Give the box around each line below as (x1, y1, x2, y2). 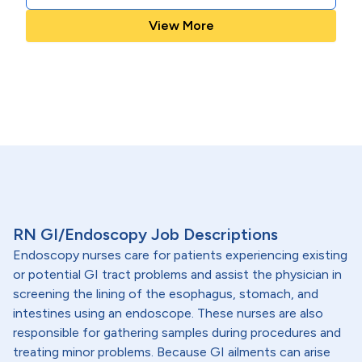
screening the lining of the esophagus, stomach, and (13, 286, 318, 301)
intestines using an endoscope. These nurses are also (13, 305, 323, 321)
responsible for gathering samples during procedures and (13, 325, 341, 340)
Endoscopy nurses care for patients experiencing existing (13, 247, 347, 263)
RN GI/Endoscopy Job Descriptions (13, 225, 278, 244)
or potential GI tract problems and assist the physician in (13, 267, 342, 282)
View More (148, 18, 214, 33)
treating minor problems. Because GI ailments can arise (13, 344, 330, 360)
